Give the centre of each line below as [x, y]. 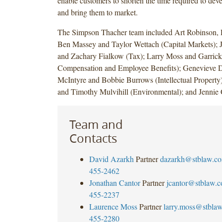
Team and [96, 124]
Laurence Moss [113, 206]
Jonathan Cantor [114, 182]
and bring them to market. [97, 12]
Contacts [93, 138]
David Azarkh [111, 159]
